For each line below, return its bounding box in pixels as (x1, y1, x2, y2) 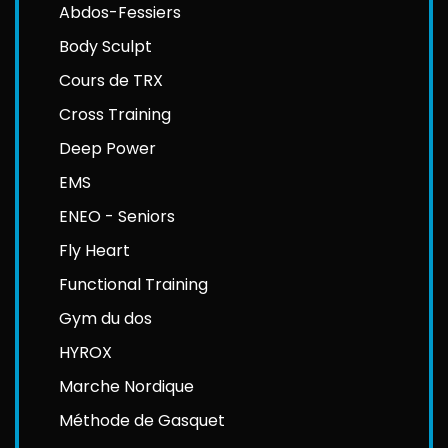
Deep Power (59, 137, 156, 161)
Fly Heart (59, 239, 130, 263)
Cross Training (59, 103, 171, 127)
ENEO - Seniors (59, 205, 175, 229)
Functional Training (59, 273, 208, 297)
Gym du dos (59, 307, 152, 331)
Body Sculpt (59, 35, 152, 59)
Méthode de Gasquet (59, 409, 225, 433)
